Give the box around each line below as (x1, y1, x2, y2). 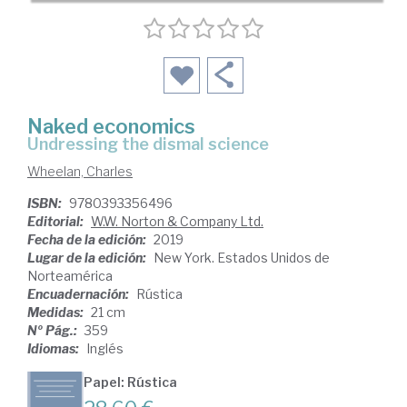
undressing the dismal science (39, 134, 269, 154)
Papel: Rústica (84, 374, 177, 390)
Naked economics (27, 114, 195, 138)
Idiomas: (27, 341, 82, 356)
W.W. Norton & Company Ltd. (91, 213, 263, 229)
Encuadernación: (27, 286, 132, 302)
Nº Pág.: (27, 323, 80, 338)
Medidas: (27, 304, 86, 320)
